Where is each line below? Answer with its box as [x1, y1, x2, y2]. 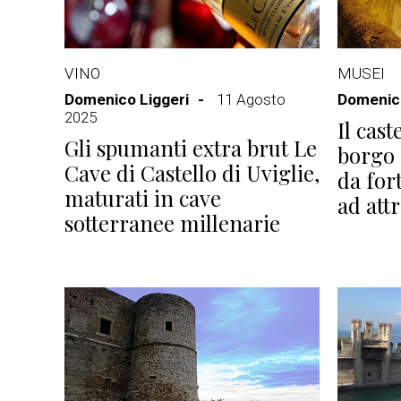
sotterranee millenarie [64, 209, 280, 237]
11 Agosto [217, 90, 286, 108]
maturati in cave [64, 183, 221, 212]
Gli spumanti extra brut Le [64, 133, 317, 162]
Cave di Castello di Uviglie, [64, 158, 320, 187]
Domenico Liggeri [64, 90, 189, 108]
